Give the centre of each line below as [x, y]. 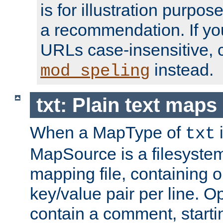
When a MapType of [108, 133]
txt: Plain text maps [126, 105]
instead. [182, 70]
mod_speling [95, 71]
